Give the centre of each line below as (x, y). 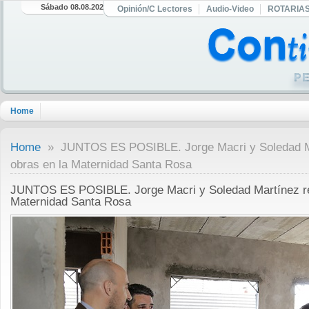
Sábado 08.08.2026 (74, 7)
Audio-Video (230, 9)
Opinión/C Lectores (155, 9)
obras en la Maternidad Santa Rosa (101, 165)
